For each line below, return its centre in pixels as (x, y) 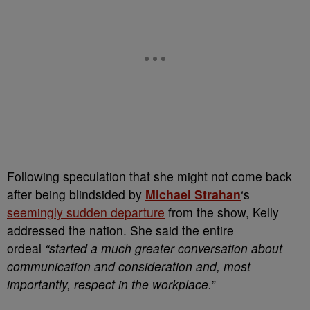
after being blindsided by (76, 194)
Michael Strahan (193, 194)
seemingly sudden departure (86, 212)
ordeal (26, 248)
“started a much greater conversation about (164, 248)
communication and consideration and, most (129, 266)
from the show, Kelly (222, 212)
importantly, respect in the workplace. (109, 284)
